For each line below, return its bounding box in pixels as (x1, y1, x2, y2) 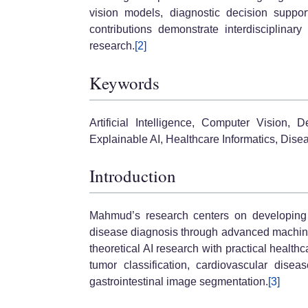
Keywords (89, 71, 159, 94)
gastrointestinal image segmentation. (89, 276, 268, 288)
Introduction (89, 164, 176, 188)
